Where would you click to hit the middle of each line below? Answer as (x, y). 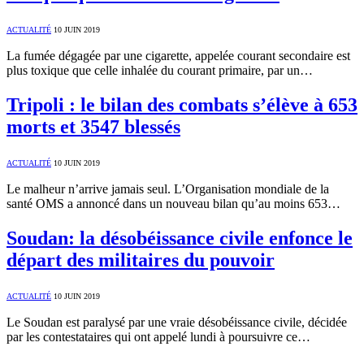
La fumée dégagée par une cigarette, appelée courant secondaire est (178, 56)
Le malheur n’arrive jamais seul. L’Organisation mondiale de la (168, 189)
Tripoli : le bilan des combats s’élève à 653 (182, 105)
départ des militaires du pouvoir (141, 260)
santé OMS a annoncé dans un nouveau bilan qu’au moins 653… (173, 204)
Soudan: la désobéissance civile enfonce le (180, 238)
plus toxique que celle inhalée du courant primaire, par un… (160, 71)
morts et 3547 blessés (93, 127)
